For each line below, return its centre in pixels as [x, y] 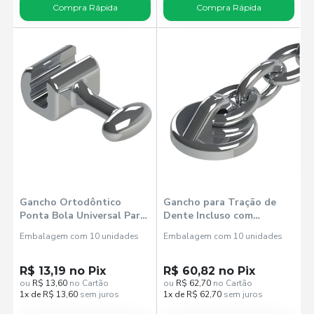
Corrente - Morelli [207, 228]
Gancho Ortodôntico [71, 202]
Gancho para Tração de [220, 202]
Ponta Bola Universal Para [83, 215]
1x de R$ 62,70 [192, 294]
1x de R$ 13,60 [49, 294]
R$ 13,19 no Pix [63, 271]
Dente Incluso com [208, 215]
